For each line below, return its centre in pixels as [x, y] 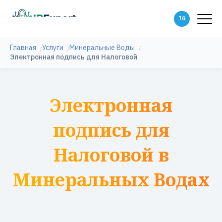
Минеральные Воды [102, 48]
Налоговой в [111, 155]
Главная [23, 48]
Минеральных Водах [111, 180]
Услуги [53, 48]
